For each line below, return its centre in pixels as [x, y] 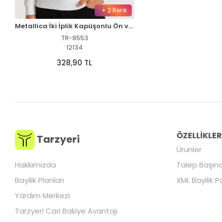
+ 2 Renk [114, 10]
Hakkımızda [36, 165]
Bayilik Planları [40, 180]
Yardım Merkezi [43, 195]
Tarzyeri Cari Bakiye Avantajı [66, 211]
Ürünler [189, 149]
